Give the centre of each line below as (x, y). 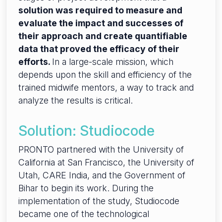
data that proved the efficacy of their (99, 49)
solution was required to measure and (100, 10)
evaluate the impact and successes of (101, 23)
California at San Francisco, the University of (106, 163)
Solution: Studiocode (86, 131)
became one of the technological (84, 214)
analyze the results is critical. (76, 101)
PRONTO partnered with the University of (101, 150)
